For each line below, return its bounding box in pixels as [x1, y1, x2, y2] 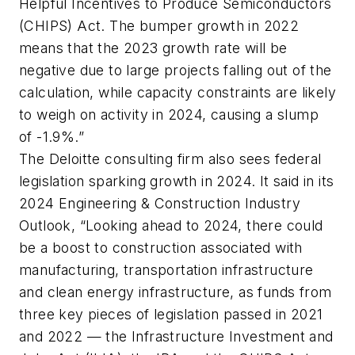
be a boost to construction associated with [19, 239, 303, 256]
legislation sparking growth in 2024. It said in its [19, 172, 334, 189]
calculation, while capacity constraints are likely [19, 83, 336, 101]
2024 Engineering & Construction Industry [19, 194, 300, 212]
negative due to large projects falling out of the [19, 61, 332, 78]
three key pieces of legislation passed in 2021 [19, 305, 323, 323]
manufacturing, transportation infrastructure [19, 261, 314, 278]
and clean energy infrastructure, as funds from [19, 283, 332, 300]
